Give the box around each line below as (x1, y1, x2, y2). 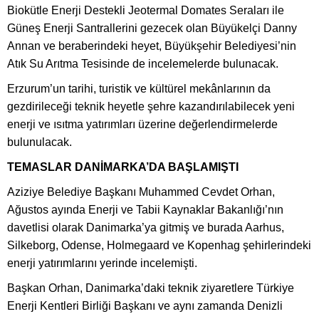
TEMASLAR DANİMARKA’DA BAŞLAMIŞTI (7, 160, 239, 173)
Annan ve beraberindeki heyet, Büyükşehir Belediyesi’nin (7, 39, 296, 52)
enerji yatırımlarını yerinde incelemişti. (7, 256, 197, 269)
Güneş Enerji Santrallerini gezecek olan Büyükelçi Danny (7, 21, 297, 34)
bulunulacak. (7, 135, 72, 148)
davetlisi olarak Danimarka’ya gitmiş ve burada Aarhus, (7, 221, 284, 234)
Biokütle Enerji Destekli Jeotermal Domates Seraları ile (7, 4, 284, 16)
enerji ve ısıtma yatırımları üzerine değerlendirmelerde (7, 117, 278, 130)
